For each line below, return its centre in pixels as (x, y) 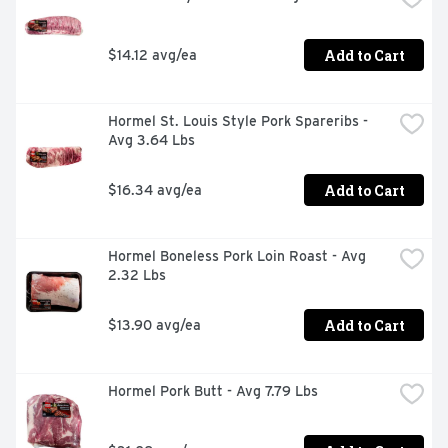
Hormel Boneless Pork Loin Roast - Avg (237, 256)
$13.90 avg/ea (154, 324)
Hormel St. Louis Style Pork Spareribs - (238, 121)
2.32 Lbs (137, 275)
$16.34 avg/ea (155, 189)
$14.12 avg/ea (152, 54)
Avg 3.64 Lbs (151, 140)
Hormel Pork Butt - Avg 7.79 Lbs (213, 391)
